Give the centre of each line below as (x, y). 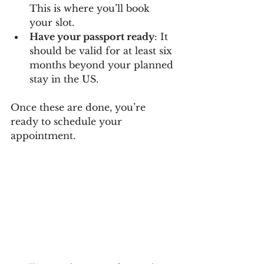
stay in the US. (64, 79)
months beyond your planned (103, 65)
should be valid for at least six (102, 51)
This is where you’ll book (91, 8)
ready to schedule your (68, 121)
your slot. (52, 22)
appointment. (43, 136)
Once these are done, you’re (80, 107)
